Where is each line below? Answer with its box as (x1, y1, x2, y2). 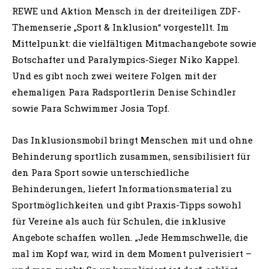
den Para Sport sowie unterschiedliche (12, 166, 189, 178)
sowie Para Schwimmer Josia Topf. (12, 101, 169, 114)
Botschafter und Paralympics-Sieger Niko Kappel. (12, 53, 240, 65)
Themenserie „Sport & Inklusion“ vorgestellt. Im (12, 20, 229, 33)
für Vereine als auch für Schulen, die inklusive (12, 214, 226, 227)
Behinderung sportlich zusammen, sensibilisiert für (12, 150, 250, 162)
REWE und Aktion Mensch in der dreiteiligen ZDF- (12, 4, 241, 17)
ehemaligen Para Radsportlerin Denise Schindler (12, 85, 236, 98)
